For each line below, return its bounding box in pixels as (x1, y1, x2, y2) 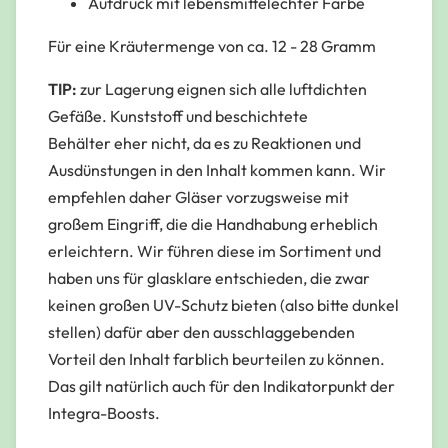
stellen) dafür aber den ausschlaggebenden (48, 322, 355, 343)
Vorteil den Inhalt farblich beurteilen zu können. (48, 349, 385, 370)
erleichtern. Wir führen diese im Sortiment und (48, 241, 381, 262)
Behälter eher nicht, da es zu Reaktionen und (48, 133, 361, 154)
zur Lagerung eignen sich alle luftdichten (80, 79, 367, 100)
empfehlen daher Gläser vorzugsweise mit (48, 187, 349, 208)
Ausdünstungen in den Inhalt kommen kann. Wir (48, 160, 386, 181)
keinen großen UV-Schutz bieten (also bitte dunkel (48, 295, 399, 316)
